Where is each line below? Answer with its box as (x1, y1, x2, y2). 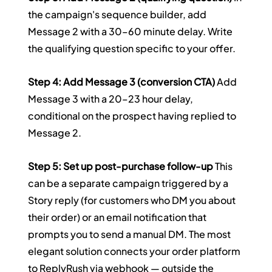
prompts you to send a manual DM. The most (28, 228, 233, 241)
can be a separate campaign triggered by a (28, 177, 231, 190)
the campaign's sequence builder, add (28, 8, 209, 21)
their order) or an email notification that (28, 211, 209, 224)
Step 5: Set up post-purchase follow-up (28, 160, 214, 173)
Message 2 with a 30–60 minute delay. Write (28, 25, 235, 38)
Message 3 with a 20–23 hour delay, (28, 92, 195, 106)
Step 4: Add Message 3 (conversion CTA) (28, 75, 216, 89)
